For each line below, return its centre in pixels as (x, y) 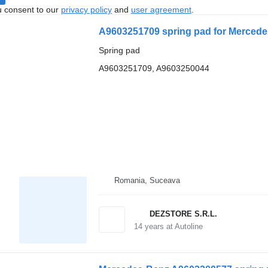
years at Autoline (172, 226)
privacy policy (86, 9)
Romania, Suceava (147, 180)
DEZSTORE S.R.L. (183, 214)
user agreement (161, 9)
